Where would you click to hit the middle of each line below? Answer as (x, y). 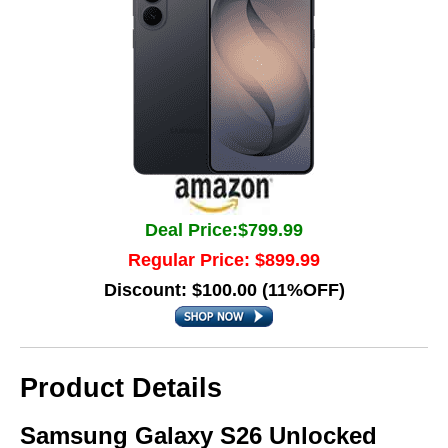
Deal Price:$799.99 (224, 230)
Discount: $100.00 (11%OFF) (224, 290)
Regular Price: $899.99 (224, 260)
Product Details (121, 388)
